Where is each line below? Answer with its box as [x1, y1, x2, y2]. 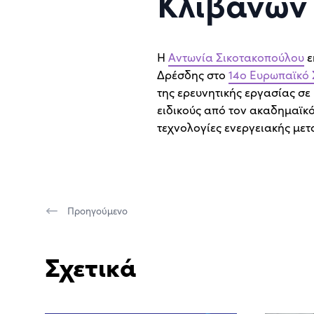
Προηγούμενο [67, 203, 128, 217]
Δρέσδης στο [157, 66, 228, 83]
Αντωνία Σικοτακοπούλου [168, 48, 304, 65]
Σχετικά [45, 247, 137, 283]
